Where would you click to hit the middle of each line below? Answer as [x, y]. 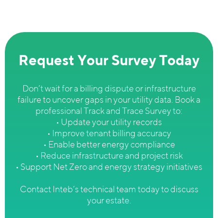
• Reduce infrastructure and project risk [109, 155]
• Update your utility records [109, 122]
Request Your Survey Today [109, 60]
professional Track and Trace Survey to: [109, 111]
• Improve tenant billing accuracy [109, 133]
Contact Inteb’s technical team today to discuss [109, 189]
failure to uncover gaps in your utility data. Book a [109, 100]
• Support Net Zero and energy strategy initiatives [109, 167]
